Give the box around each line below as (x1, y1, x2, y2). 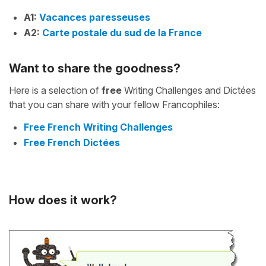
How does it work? (9, 192, 117, 207)
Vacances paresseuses (39, 11, 150, 23)
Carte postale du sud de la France (42, 26, 202, 39)
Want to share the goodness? (9, 61, 180, 75)
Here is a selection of (9, 84, 102, 96)
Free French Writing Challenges (24, 121, 173, 133)
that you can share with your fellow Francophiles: (9, 98, 220, 110)
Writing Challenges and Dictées (122, 84, 256, 96)
